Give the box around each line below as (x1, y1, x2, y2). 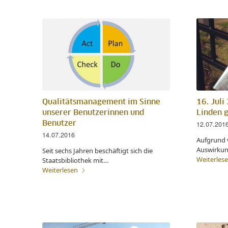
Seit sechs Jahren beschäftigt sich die (42, 146, 153, 155)
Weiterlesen (42, 165, 78, 175)
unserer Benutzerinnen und (42, 108, 144, 117)
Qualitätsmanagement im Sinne (42, 98, 160, 106)
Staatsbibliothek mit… (42, 155, 108, 165)
